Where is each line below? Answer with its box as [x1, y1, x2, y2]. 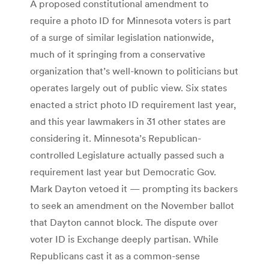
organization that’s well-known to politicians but [30, 64, 238, 77]
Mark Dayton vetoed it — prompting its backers [30, 182, 238, 195]
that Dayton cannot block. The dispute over [30, 216, 218, 228]
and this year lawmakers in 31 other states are [30, 115, 226, 127]
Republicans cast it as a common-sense [30, 249, 200, 262]
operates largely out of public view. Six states [30, 81, 227, 94]
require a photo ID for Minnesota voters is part [30, 14, 231, 26]
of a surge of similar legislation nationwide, [30, 31, 214, 43]
